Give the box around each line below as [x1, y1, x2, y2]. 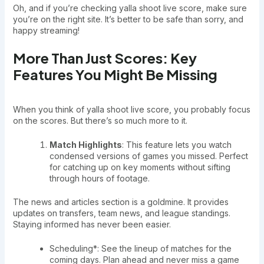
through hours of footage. [49, 173, 150, 184]
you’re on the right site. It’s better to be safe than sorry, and [12, 14, 243, 25]
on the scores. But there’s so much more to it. [12, 115, 187, 126]
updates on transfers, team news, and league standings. [12, 208, 230, 219]
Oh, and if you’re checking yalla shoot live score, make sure [12, 3, 247, 14]
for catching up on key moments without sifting [49, 162, 230, 173]
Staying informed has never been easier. [12, 219, 171, 230]
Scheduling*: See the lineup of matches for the [49, 243, 232, 254]
